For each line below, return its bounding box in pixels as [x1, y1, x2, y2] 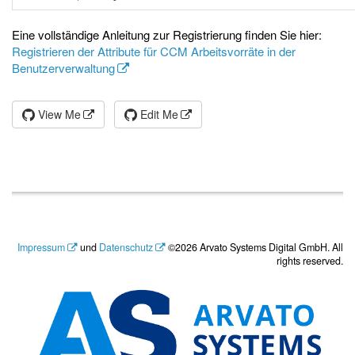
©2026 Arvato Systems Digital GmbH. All [166, 240, 343, 254]
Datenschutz [99, 240, 153, 254]
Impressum [17, 240, 65, 254]
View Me [35, 106, 81, 122]
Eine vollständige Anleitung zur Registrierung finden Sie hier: [12, 26, 322, 43]
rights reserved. [277, 254, 343, 268]
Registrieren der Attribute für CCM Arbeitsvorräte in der [12, 43, 296, 59]
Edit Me [137, 106, 178, 122]
